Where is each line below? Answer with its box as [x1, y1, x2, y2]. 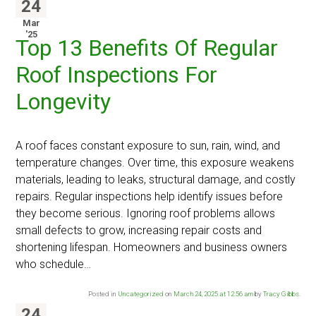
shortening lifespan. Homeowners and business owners [16, 241, 288, 255]
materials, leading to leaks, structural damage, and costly [16, 173, 296, 187]
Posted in [87, 290, 118, 298]
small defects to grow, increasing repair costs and [16, 224, 262, 238]
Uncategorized [117, 290, 164, 298]
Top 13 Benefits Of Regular [16, 35, 279, 62]
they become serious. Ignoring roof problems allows [16, 207, 276, 221]
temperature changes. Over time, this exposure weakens [16, 156, 295, 170]
